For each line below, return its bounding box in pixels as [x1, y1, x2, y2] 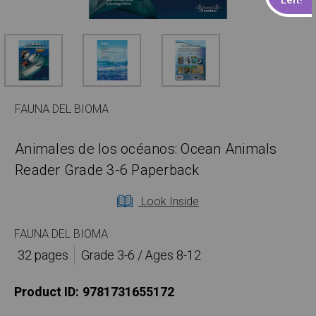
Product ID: [14, 283, 79, 303]
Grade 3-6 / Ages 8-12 [80, 246, 201, 266]
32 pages [17, 246, 68, 266]
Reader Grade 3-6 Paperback [15, 160, 200, 181]
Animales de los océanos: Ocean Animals [15, 139, 277, 160]
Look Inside [138, 193, 199, 211]
